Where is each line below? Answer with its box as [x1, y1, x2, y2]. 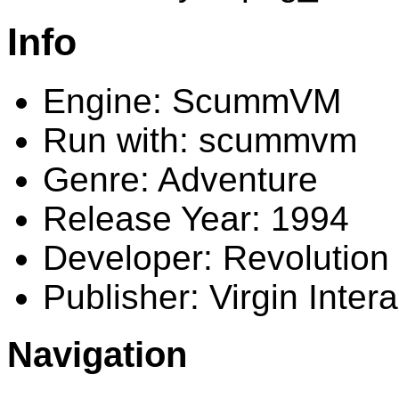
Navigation [7, 334, 187, 376]
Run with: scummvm [43, 121, 357, 160]
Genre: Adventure [43, 160, 318, 199]
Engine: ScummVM [43, 82, 341, 121]
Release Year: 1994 [43, 199, 349, 239]
